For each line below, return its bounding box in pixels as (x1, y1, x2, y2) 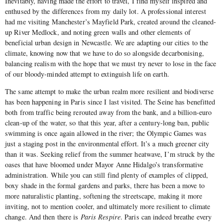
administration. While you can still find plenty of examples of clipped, (5, 170, 209, 180)
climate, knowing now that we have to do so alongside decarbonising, (5, 48, 204, 58)
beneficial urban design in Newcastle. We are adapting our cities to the (5, 37, 209, 47)
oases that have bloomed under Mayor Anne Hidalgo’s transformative (5, 160, 204, 170)
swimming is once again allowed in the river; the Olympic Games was (5, 128, 207, 138)
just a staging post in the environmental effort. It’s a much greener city (5, 139, 210, 149)
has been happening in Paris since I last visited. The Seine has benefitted (5, 97, 216, 107)
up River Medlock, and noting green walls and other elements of (5, 27, 191, 37)
